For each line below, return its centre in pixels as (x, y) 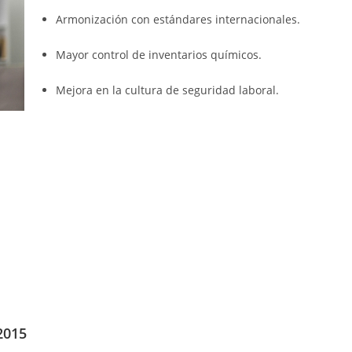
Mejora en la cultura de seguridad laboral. (167, 90)
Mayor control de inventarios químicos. (158, 54)
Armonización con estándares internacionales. (178, 19)
